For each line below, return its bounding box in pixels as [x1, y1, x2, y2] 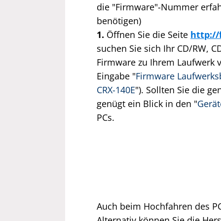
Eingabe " [97, 70, 136, 82]
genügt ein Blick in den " [97, 98, 197, 110]
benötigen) [97, 15, 141, 27]
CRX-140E [97, 84, 135, 96]
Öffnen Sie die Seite [107, 29, 190, 40]
